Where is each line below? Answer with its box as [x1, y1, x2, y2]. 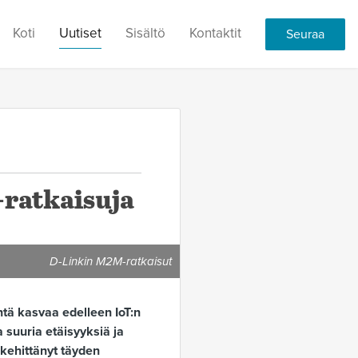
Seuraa [286, 26, 324, 42]
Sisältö [125, 24, 165, 42]
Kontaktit [189, 24, 241, 42]
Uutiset [59, 24, 101, 42]
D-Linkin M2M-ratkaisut [50, 254, 172, 268]
